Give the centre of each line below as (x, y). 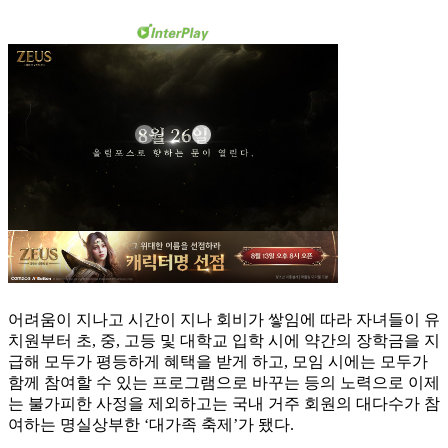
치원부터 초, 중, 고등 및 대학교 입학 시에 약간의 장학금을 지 (224, 341)
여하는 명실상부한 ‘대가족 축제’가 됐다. (151, 425)
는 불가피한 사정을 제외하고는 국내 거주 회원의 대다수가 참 (224, 404)
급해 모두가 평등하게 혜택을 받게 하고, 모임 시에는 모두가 (218, 362)
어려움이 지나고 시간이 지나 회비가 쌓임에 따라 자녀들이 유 (224, 320)
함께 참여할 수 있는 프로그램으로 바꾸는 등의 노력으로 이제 (224, 383)
